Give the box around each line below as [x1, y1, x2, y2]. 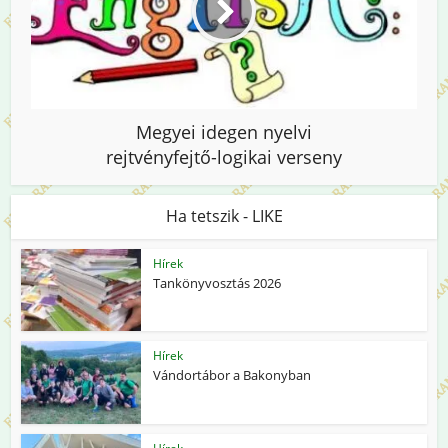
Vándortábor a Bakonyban [153, 366, 312, 385]
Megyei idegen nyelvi [136, 119, 312, 144]
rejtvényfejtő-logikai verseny [106, 144, 342, 169]
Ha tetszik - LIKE [165, 204, 283, 227]
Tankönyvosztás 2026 [153, 273, 282, 292]
